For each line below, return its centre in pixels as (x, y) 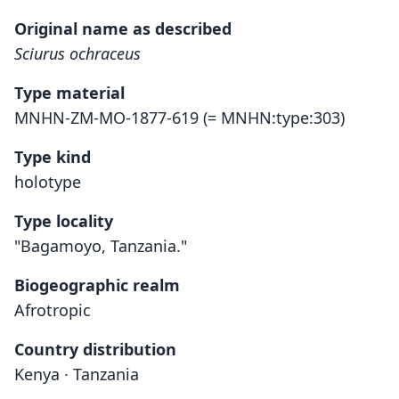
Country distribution (95, 349)
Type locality (64, 221)
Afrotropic (53, 310)
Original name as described (123, 28)
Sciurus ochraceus (77, 53)
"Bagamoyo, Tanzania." (101, 246)
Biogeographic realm (97, 285)
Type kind (53, 157)
